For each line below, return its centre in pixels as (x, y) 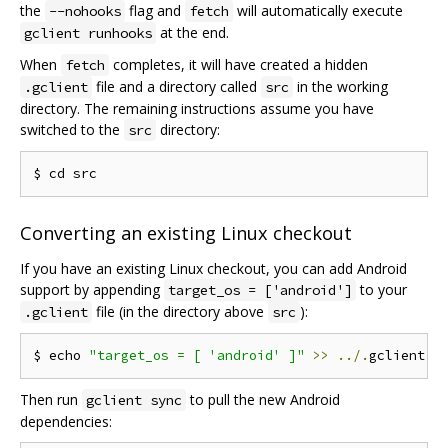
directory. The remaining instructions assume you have (197, 108)
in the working (340, 86)
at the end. (192, 32)
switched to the (72, 129)
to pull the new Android (263, 400)
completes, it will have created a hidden (238, 64)
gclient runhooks (88, 32)
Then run (51, 400)
